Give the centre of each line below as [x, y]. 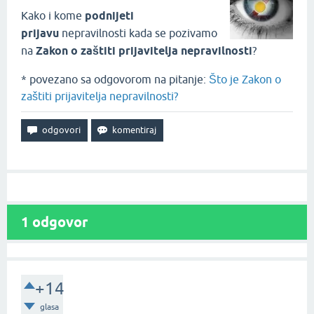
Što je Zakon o [245, 79]
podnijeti [109, 16]
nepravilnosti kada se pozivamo [138, 33]
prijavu [40, 33]
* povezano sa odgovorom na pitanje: [115, 79]
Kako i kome [53, 15]
